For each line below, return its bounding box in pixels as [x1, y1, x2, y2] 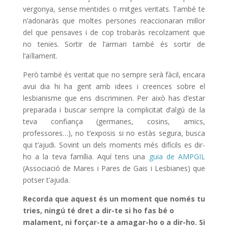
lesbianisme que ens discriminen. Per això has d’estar [22, 93, 206, 103]
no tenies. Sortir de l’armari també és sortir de [22, 39, 206, 49]
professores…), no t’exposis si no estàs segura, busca [22, 128, 206, 138]
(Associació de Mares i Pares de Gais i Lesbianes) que [22, 163, 206, 174]
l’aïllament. [22, 51, 58, 61]
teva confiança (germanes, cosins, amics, [22, 117, 206, 127]
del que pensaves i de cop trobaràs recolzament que [22, 27, 206, 38]
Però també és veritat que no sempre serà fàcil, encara [22, 70, 206, 80]
